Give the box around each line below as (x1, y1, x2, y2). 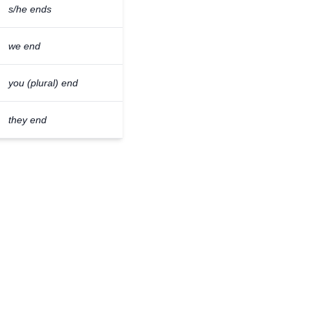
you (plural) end (8, 77, 78, 88)
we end (8, 40, 40, 52)
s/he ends (8, 3, 52, 15)
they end (8, 114, 47, 125)
